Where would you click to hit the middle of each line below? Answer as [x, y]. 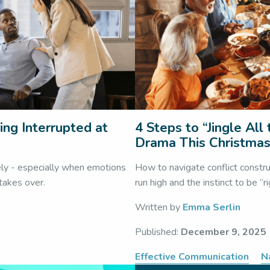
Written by [159, 207]
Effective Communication [192, 257]
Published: [158, 232]
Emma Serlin [212, 207]
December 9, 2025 [224, 232]
